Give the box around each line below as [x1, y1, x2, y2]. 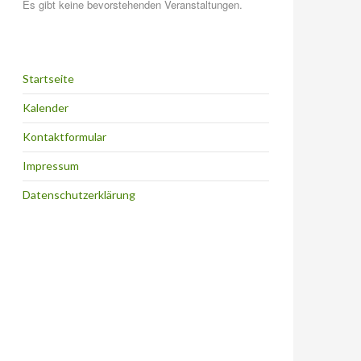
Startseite [23, 71, 74, 85]
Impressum [23, 158, 79, 172]
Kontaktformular [23, 129, 106, 143]
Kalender [23, 100, 68, 114]
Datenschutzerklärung [23, 187, 135, 201]
